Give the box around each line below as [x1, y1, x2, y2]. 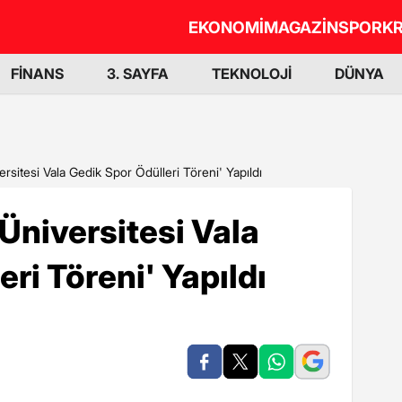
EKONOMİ [188, 17, 264, 37]
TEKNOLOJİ [212, 65, 292, 83]
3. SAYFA [107, 65, 169, 83]
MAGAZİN [264, 17, 338, 37]
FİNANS [11, 65, 64, 83]
